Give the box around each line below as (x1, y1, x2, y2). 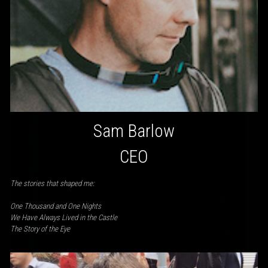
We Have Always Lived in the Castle (10, 213, 117, 223)
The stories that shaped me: (10, 178, 95, 188)
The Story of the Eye (10, 224, 70, 234)
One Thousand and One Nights (10, 202, 101, 211)
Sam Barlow (93, 120, 175, 141)
